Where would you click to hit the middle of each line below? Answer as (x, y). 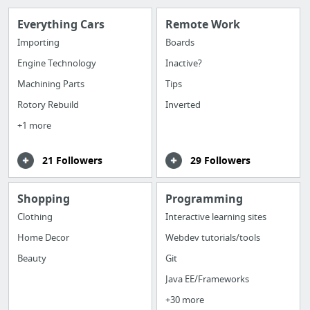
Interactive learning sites (216, 217)
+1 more (34, 125)
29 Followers (221, 160)
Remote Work (203, 24)
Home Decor (43, 238)
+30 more (185, 300)
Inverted (183, 104)
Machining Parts (51, 83)
